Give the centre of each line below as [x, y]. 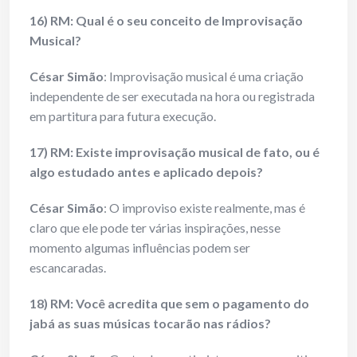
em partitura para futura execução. [123, 116]
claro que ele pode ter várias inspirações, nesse [155, 228]
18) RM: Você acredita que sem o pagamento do [169, 304]
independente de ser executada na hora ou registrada [172, 96]
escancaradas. [68, 268]
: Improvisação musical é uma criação [204, 76]
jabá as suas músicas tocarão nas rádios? [150, 324]
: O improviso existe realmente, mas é [204, 208]
